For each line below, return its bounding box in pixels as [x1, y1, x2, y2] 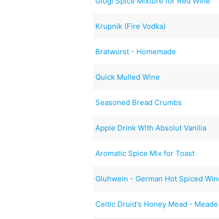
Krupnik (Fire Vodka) [95, 21, 166, 31]
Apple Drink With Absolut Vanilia [95, 123, 207, 132]
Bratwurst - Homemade [95, 46, 176, 56]
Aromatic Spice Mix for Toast [95, 148, 195, 158]
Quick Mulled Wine [95, 72, 160, 82]
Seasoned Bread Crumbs [95, 97, 182, 107]
